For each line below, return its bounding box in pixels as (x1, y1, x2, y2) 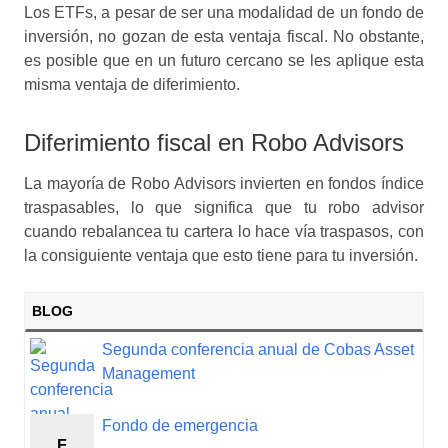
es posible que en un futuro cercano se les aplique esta (24, 52, 424, 70)
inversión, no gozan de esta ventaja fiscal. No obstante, (24, 28, 424, 46)
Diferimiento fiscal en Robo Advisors (24, 129, 404, 157)
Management (101, 365, 195, 383)
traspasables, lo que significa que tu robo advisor (24, 199, 424, 217)
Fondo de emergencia (101, 417, 258, 435)
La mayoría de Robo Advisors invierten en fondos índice (24, 175, 424, 193)
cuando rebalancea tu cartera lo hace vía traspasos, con (24, 223, 424, 241)
